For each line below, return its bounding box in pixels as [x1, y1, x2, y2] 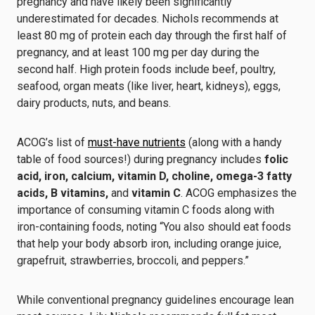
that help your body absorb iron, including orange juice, [17, 237, 281, 250]
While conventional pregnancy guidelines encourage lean [17, 293, 294, 307]
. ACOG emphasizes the [181, 186, 297, 200]
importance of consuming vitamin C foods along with [17, 203, 274, 217]
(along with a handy [186, 136, 282, 149]
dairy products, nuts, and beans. [17, 96, 171, 110]
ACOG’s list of [17, 136, 88, 149]
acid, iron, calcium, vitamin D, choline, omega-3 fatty [17, 169, 292, 183]
